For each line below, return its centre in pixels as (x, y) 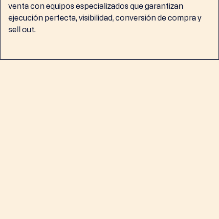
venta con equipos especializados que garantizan (96, 6)
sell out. (22, 30)
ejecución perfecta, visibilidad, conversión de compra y (105, 18)
